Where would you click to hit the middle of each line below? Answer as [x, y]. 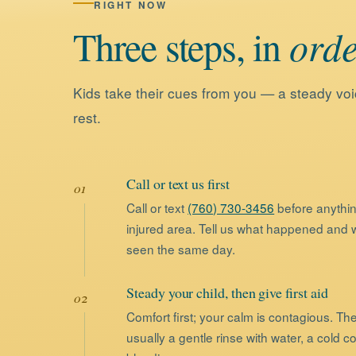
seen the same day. [181, 248]
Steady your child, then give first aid [227, 292]
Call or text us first [178, 183]
